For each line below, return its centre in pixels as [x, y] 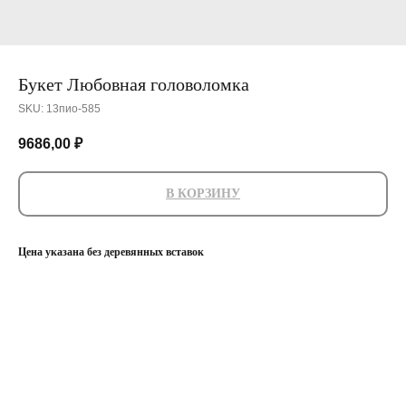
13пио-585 [73, 109]
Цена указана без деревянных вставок [111, 252]
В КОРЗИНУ [203, 194]
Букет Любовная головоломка [134, 84]
